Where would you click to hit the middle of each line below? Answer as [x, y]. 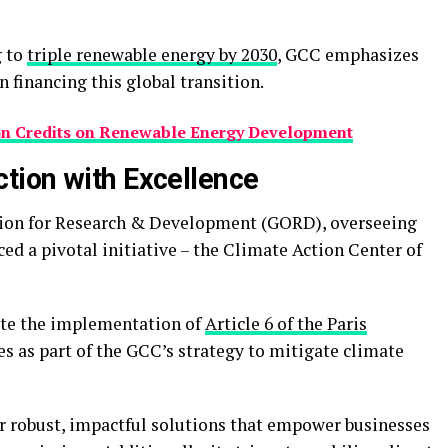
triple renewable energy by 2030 [152, 54]
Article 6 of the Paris [286, 323]
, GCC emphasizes [348, 54]
